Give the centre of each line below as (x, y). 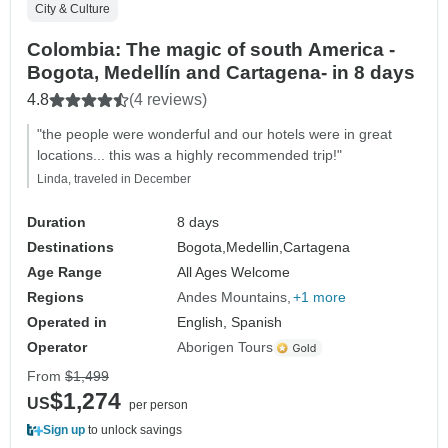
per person (158, 405)
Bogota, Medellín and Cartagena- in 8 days (221, 73)
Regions (55, 297)
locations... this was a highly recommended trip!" (189, 155)
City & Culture (72, 9)
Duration (56, 222)
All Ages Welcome (234, 272)
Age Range (64, 272)
